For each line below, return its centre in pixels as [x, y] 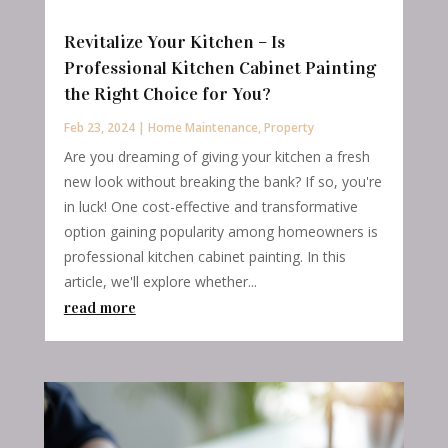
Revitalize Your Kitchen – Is [174, 42]
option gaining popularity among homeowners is [220, 232]
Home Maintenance [202, 128]
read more [99, 308]
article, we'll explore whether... [160, 282]
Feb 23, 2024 [99, 128]
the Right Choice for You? [167, 94]
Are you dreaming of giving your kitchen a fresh [216, 157]
